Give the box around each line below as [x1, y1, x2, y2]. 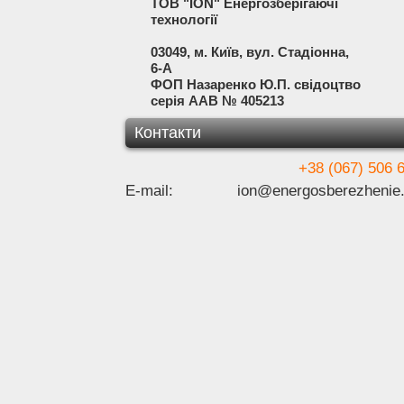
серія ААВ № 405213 [124, 93, 284, 108]
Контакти [133, 124, 201, 142]
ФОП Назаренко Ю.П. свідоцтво [124, 77, 361, 92]
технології [124, 12, 217, 27]
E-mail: [124, 182, 173, 199]
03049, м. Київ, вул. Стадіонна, [124, 44, 349, 60]
